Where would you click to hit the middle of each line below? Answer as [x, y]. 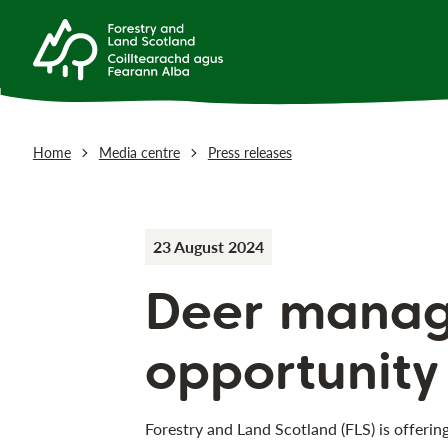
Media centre [139, 152]
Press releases [249, 152]
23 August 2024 [208, 246]
